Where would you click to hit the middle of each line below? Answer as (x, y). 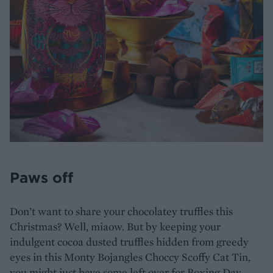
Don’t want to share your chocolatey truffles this (121, 211)
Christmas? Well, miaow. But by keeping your (115, 226)
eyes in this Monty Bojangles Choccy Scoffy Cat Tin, (130, 257)
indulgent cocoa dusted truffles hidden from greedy (129, 241)
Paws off (41, 177)
